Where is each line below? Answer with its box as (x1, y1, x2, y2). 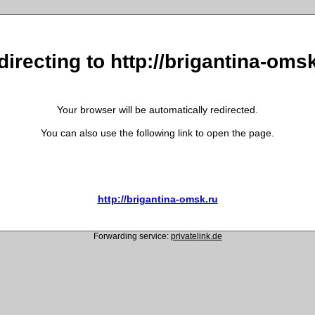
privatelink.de (170, 231, 222, 241)
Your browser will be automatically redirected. (57, 103, 258, 115)
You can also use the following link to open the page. (41, 127, 274, 139)
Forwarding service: (93, 231, 171, 241)
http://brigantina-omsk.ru (97, 193, 218, 205)
